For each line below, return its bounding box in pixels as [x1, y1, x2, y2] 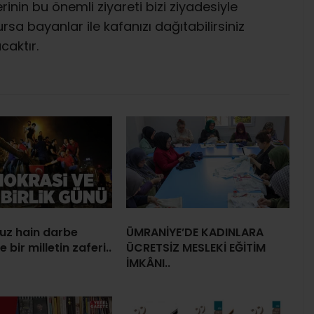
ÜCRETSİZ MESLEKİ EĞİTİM [126, 239, 266, 256]
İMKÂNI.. [126, 254, 170, 271]
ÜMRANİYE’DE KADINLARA [126, 224, 264, 240]
